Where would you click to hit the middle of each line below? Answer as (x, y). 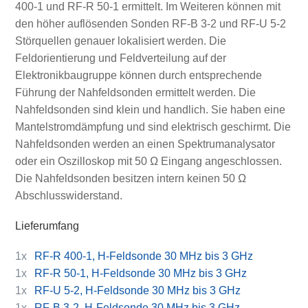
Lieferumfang (47, 225)
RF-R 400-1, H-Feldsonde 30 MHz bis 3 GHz (144, 256)
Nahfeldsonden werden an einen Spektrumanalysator (145, 144)
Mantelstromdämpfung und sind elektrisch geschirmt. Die (153, 126)
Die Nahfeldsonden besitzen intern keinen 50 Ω (130, 178)
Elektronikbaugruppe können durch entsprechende (138, 75)
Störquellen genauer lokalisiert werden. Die (120, 41)
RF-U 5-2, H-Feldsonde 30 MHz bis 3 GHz (138, 291)
